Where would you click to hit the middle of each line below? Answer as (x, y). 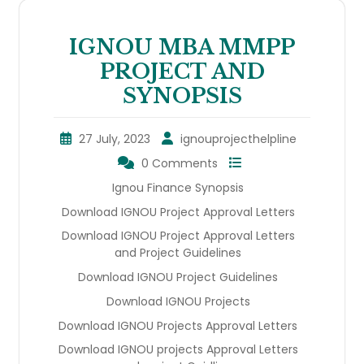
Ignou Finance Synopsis (178, 187)
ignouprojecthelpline (238, 139)
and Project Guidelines (178, 252)
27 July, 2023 (114, 139)
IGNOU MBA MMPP (182, 47)
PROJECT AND (182, 71)
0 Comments (180, 163)
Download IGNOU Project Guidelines (178, 277)
